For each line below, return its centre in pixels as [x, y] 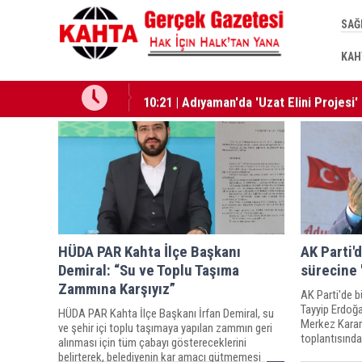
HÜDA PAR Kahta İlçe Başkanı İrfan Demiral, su [166, 313]
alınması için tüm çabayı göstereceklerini [152, 342]
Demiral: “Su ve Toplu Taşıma [149, 270]
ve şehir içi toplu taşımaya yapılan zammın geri [165, 328]
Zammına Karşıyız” [117, 288]
